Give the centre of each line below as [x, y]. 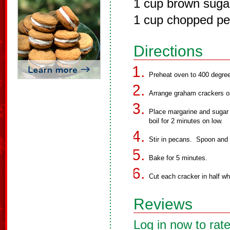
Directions [168, 51]
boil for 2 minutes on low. [186, 121]
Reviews [163, 204]
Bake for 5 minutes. [178, 158]
